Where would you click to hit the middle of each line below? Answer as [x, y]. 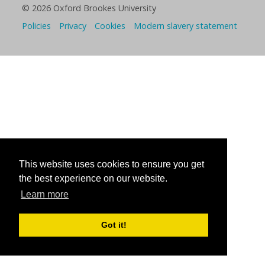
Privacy [73, 26]
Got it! [114, 225]
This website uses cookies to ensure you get [112, 164]
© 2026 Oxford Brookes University [89, 8]
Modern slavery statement [185, 26]
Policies [36, 26]
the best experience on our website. [93, 179]
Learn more [45, 195]
